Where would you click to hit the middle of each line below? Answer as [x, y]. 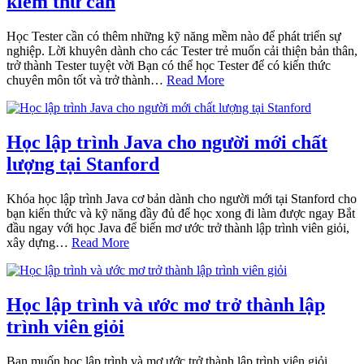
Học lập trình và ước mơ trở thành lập [166, 304]
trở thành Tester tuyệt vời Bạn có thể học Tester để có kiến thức [169, 65]
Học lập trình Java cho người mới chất [167, 142]
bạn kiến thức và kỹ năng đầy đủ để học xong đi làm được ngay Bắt [181, 213]
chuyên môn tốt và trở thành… [87, 80]
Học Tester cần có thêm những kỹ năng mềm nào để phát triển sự [174, 36]
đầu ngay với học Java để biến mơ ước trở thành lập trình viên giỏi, [178, 227]
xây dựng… [39, 242]
